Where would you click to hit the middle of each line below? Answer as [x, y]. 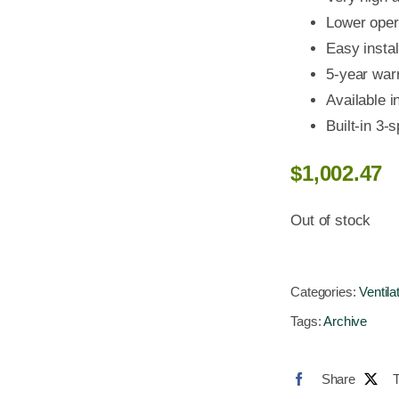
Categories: [325, 292]
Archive [346, 321]
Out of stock [331, 220]
